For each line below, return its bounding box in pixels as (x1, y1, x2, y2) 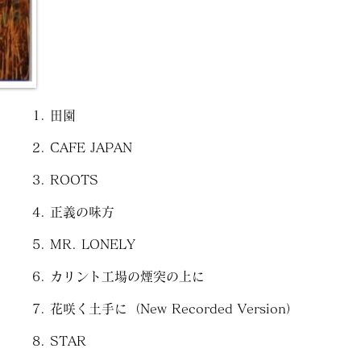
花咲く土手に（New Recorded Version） (50, 302, 299, 315)
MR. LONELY (50, 238, 135, 251)
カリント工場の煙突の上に (50, 270, 205, 283)
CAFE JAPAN (50, 141, 132, 154)
